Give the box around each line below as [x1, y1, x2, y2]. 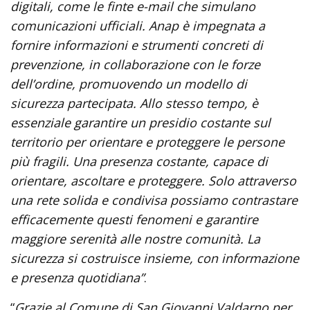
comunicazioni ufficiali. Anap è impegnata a [10, 17, 265, 34]
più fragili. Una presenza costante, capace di [10, 153, 268, 170]
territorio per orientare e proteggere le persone [10, 134, 284, 150]
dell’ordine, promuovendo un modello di [10, 75, 247, 92]
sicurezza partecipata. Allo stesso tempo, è [10, 95, 258, 111]
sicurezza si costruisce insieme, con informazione [10, 250, 299, 266]
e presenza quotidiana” [10, 269, 144, 286]
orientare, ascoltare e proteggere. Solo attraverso [10, 172, 296, 189]
